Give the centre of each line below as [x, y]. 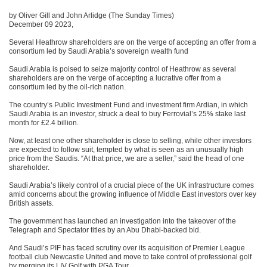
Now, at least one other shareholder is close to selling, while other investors [130, 141]
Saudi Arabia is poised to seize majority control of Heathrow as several [122, 69]
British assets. [31, 203]
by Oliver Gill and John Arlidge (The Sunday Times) [91, 15]
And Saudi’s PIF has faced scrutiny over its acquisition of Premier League [127, 248]
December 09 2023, [41, 24]
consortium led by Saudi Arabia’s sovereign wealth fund [99, 51]
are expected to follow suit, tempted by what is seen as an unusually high [126, 150]
